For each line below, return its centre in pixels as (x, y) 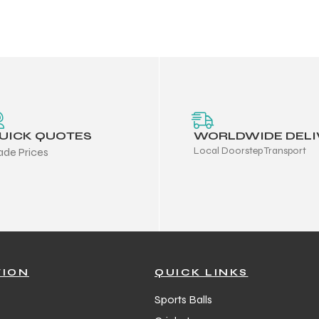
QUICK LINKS (202, 272)
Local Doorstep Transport (250, 150)
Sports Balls (183, 299)
